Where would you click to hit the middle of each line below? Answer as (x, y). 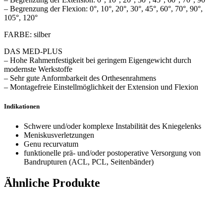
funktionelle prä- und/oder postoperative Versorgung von (112, 153)
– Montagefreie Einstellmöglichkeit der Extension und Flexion (101, 87)
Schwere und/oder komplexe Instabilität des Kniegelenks (112, 126)
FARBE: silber (27, 35)
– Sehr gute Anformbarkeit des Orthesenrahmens (80, 78)
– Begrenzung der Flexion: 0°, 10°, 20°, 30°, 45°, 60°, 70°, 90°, (103, 9)
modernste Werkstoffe (38, 69)
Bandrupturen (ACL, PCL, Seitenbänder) (89, 162)
